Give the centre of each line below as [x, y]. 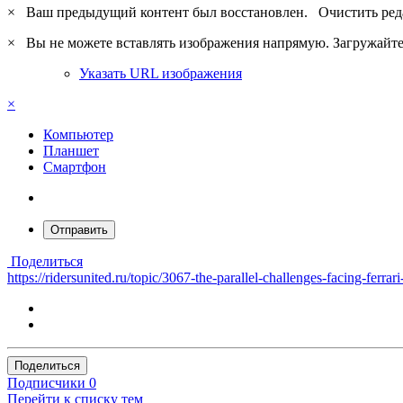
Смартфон [75, 166]
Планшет [71, 150]
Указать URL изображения [161, 73]
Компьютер [78, 134]
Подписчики [46, 382]
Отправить [79, 229]
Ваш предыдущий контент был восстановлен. [169, 12]
